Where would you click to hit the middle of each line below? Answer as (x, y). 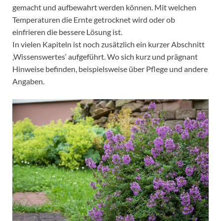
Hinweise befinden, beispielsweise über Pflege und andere (110, 69)
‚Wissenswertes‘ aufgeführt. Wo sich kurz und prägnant (105, 56)
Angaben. (28, 81)
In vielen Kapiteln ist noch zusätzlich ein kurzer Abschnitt (109, 44)
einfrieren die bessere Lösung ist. (67, 32)
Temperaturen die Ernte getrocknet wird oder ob (94, 19)
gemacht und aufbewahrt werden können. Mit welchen (104, 7)
